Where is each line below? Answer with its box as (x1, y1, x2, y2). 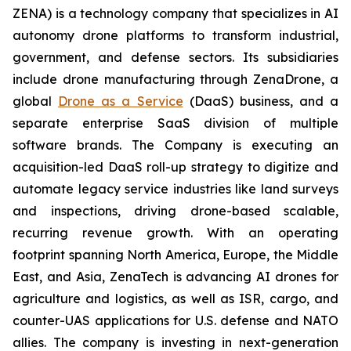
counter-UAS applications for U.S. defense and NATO (13, 312, 338, 328)
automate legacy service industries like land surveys (13, 180, 338, 197)
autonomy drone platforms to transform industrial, (13, 27, 338, 43)
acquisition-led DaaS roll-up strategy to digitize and (13, 158, 338, 175)
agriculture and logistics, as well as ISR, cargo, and (13, 290, 338, 306)
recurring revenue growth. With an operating (13, 224, 338, 241)
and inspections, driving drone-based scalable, (13, 202, 338, 219)
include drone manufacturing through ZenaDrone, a (13, 71, 338, 87)
